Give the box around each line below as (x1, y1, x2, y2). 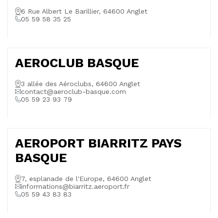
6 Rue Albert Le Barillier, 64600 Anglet (21, 7, 147, 15)
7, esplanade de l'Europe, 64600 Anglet (21, 175, 151, 182)
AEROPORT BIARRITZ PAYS (15, 136, 182, 150)
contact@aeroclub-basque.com (21, 88, 126, 95)
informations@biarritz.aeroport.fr (21, 182, 129, 190)
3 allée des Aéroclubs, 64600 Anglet (21, 80, 140, 88)
